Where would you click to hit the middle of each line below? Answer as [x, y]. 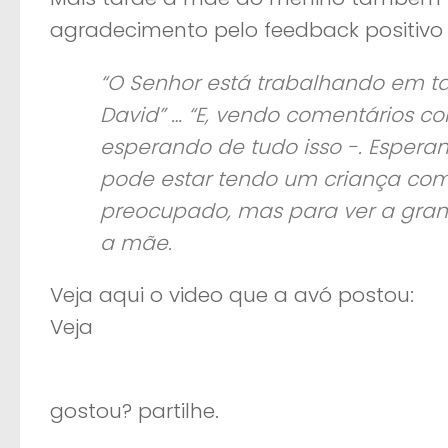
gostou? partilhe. [134, 411]
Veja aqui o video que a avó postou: [232, 294]
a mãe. [136, 242]
